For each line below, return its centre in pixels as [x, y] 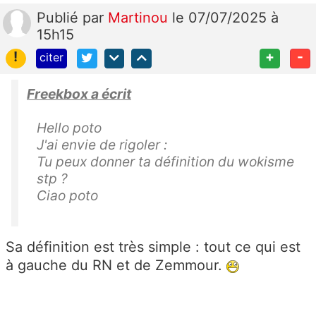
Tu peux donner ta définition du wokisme [165, 162]
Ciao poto [67, 196]
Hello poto [69, 128]
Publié [60, 17]
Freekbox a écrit [79, 94]
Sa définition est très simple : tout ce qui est [153, 247]
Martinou [140, 17]
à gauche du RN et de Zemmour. [116, 266]
